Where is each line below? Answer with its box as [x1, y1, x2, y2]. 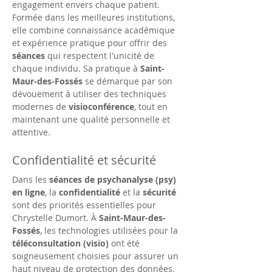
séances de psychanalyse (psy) [49, 174, 178, 185]
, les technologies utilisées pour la [40, 225, 180, 236]
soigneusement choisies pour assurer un [12, 250, 181, 262]
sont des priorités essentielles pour [12, 199, 158, 211]
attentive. [12, 126, 50, 138]
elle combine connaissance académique [12, 24, 177, 36]
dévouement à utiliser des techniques [12, 88, 169, 100]
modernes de [12, 101, 69, 112]
